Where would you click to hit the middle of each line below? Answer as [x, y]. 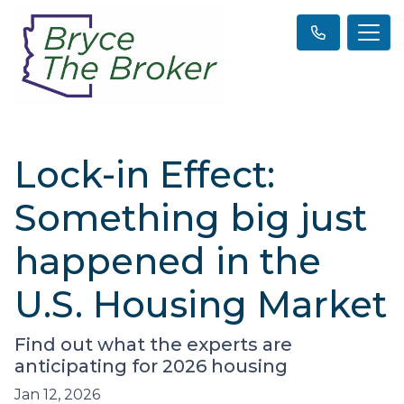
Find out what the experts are [153, 344]
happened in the [168, 261]
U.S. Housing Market [201, 304]
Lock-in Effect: [145, 174]
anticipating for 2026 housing [151, 366]
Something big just [191, 217]
